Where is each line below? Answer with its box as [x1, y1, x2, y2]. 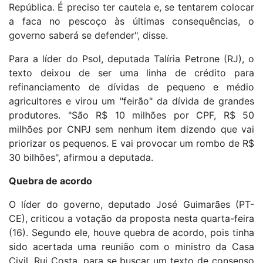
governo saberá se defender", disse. [9, 29, 168, 42]
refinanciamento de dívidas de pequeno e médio [9, 81, 254, 93]
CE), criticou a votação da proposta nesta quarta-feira [9, 213, 254, 225]
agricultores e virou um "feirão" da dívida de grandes [9, 95, 254, 107]
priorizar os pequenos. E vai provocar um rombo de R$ [9, 137, 254, 150]
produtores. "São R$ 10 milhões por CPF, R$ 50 [9, 109, 254, 122]
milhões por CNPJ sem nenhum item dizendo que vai [9, 123, 254, 136]
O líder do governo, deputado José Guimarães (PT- [9, 198, 254, 211]
